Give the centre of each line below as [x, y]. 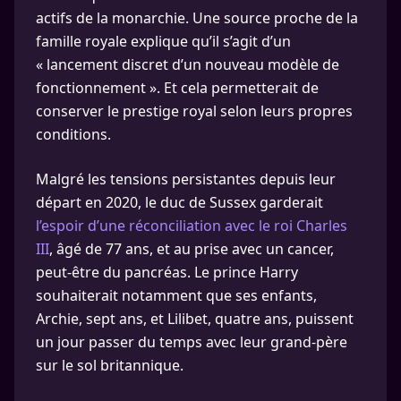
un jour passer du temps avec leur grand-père [192, 342]
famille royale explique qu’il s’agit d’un [163, 41]
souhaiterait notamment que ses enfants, [176, 295]
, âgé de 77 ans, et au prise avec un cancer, [192, 249]
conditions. [73, 134]
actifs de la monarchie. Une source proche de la [197, 18]
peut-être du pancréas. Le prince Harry [167, 272]
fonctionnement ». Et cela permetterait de [177, 88]
